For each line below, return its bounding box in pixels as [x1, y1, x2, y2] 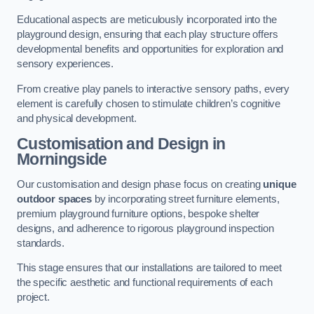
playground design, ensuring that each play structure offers [17, 29, 278, 41]
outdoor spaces [17, 193, 92, 205]
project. [17, 292, 50, 303]
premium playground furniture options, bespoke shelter [17, 207, 260, 219]
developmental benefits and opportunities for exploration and [17, 43, 284, 55]
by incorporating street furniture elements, [91, 193, 280, 205]
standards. [17, 237, 64, 249]
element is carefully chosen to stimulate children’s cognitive [17, 97, 281, 109]
